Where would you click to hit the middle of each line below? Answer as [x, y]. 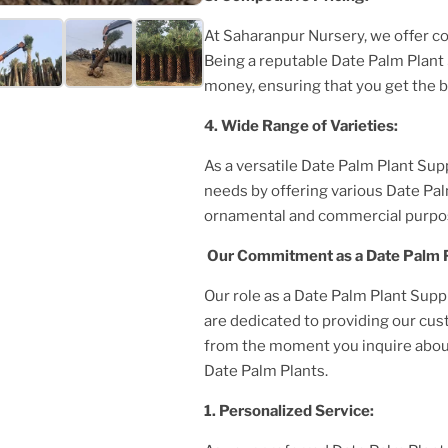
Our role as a [249, 295]
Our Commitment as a [285, 255]
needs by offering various [295, 190]
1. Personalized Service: [292, 410]
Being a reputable [267, 60]
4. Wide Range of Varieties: [304, 125]
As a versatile [252, 165]
